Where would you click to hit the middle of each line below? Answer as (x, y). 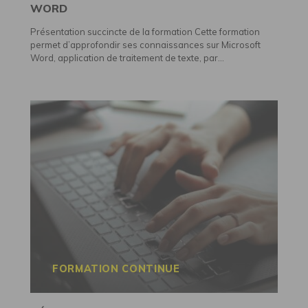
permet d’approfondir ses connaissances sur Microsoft (145, 44)
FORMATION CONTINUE (116, 269)
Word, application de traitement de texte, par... (127, 57)
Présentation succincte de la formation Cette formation (145, 31)
